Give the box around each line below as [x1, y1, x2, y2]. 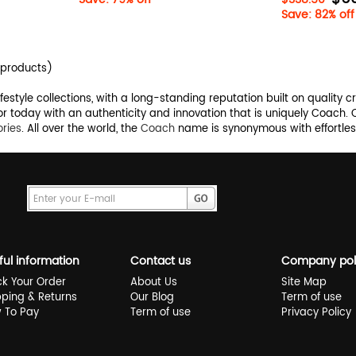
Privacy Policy [281, 304, 351, 321]
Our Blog [130, 289, 174, 306]
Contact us [130, 252, 191, 270]
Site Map [281, 274, 327, 291]
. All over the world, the [21, 121, 141, 137]
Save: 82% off [281, 6, 354, 24]
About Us [130, 274, 177, 291]
